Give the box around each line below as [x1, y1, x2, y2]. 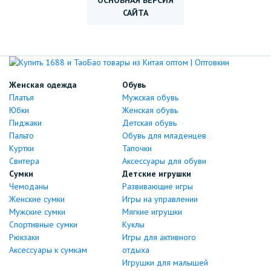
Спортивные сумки [9, 219, 77, 230]
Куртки [9, 143, 34, 154]
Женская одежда [9, 79, 77, 90]
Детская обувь [122, 117, 177, 128]
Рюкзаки [9, 232, 39, 243]
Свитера [9, 155, 39, 166]
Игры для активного [122, 232, 196, 243]
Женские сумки [9, 194, 65, 204]
